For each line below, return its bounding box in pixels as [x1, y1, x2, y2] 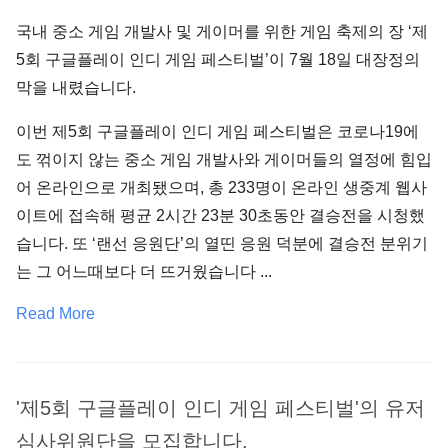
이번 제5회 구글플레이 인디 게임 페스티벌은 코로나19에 [16, 123, 419, 140]
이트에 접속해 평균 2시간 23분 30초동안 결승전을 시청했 [16, 207, 425, 224]
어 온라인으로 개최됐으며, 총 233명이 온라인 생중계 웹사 [16, 179, 427, 196]
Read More [16, 305, 95, 322]
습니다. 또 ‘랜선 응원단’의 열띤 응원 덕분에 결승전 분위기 [16, 235, 428, 252]
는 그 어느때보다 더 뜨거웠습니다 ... [16, 263, 272, 280]
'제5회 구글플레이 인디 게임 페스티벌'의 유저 [16, 397, 425, 419]
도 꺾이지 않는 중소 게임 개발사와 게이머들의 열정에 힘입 [16, 151, 432, 168]
